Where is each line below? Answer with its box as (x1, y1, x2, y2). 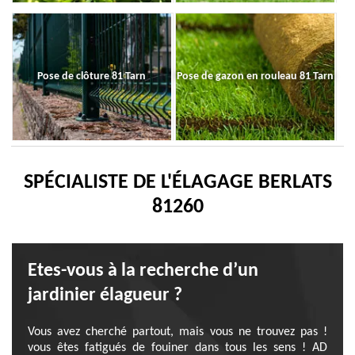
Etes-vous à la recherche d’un (28, 261, 258, 281)
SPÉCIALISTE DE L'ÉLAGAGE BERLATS (23, 172, 332, 193)
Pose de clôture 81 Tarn (37, 71, 147, 82)
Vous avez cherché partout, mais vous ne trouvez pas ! (28, 326, 327, 338)
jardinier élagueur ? (28, 286, 182, 305)
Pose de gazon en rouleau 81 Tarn (176, 71, 334, 82)
